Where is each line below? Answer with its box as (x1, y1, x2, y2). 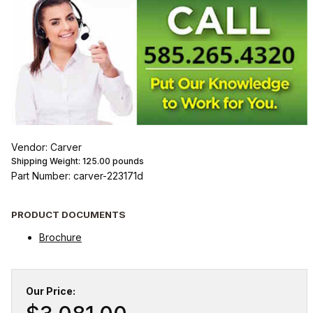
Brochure (38, 231, 82, 243)
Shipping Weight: (10, 156, 82, 167)
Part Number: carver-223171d (10, 170, 143, 182)
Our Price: (25, 284, 75, 297)
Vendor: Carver (10, 141, 82, 154)
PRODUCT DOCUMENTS (10, 208, 126, 220)
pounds (110, 156, 144, 167)
